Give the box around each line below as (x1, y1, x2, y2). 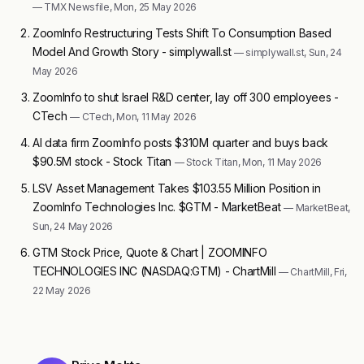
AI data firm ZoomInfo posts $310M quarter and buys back (32, 136, 329, 150)
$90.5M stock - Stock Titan (32, 154, 175, 169)
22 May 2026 (32, 284, 91, 297)
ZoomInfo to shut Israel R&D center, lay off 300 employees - (32, 90, 339, 105)
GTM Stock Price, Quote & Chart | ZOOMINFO (32, 245, 267, 260)
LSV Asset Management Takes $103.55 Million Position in (32, 181, 321, 196)
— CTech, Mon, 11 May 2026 (70, 110, 197, 123)
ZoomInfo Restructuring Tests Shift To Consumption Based (32, 26, 332, 41)
